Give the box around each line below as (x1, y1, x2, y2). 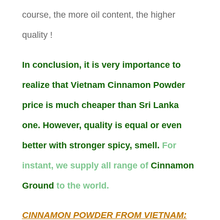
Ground (22, 181, 56, 191)
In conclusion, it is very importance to (22, 60, 181, 70)
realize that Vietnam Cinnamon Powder (22, 80, 185, 90)
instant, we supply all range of (22, 161, 151, 171)
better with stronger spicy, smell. (22, 140, 162, 151)
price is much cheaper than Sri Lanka (22, 100, 179, 110)
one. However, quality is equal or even (22, 120, 182, 131)
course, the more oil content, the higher (22, 10, 175, 20)
